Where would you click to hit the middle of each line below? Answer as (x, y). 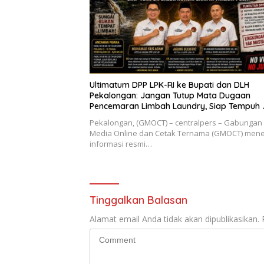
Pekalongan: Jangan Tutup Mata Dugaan (170, 95)
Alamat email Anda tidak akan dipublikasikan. (174, 219)
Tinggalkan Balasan (138, 200)
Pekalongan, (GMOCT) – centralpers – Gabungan (176, 122)
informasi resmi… (121, 143)
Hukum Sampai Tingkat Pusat (148, 116)
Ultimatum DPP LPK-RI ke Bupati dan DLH (169, 85)
